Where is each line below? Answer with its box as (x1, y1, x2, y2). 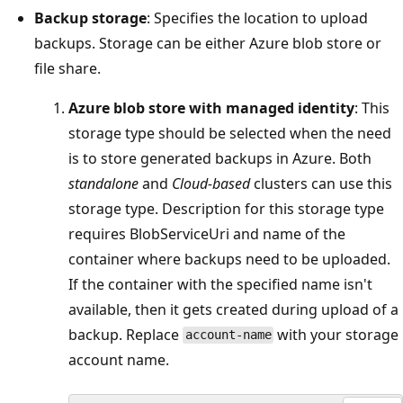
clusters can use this (250, 173, 392, 193)
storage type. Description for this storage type (68, 198, 384, 219)
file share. (34, 58, 101, 78)
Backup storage (34, 7, 147, 28)
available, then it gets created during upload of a (68, 299, 399, 319)
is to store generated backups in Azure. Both (68, 148, 372, 168)
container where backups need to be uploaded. (68, 248, 390, 269)
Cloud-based (172, 173, 250, 193)
